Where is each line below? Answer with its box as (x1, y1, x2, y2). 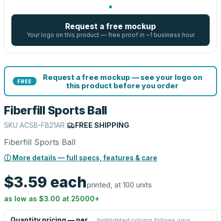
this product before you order (66, 81, 179, 90)
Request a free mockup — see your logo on (42, 73, 202, 81)
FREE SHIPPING (75, 121, 129, 129)
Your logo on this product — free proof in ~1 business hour (26, 31, 195, 38)
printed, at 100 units (87, 180, 152, 189)
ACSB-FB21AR (20, 121, 65, 129)
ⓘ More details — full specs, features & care (4, 154, 157, 162)
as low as (4, 194, 39, 203)
